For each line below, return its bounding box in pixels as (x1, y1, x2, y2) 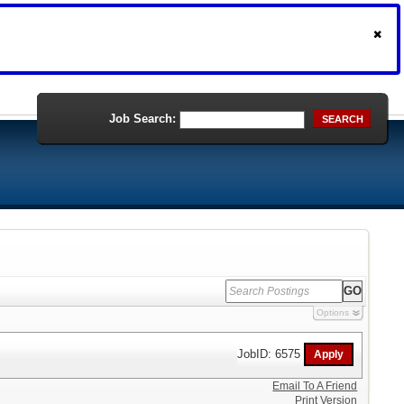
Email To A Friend (272, 380, 358, 392)
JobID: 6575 (237, 346, 305, 361)
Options (316, 308, 349, 317)
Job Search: (109, 112, 176, 125)
